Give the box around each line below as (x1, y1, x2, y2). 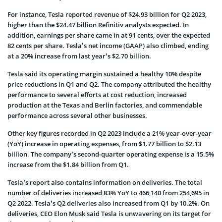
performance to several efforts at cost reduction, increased (7, 90, 187, 99)
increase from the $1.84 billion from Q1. (7, 160, 129, 169)
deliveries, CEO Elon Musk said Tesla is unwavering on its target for (7, 209, 211, 218)
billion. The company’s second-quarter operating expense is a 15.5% (7, 149, 214, 159)
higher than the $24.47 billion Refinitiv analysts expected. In (7, 20, 189, 29)
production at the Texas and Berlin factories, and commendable (7, 100, 202, 110)
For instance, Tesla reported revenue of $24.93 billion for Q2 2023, (7, 9, 207, 19)
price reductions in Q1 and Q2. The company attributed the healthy (7, 79, 211, 89)
